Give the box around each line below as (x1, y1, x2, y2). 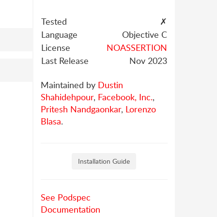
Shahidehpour (40, 91, 93, 103)
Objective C (122, 29, 167, 40)
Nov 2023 (129, 55, 167, 66)
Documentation (40, 203, 100, 215)
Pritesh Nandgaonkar (40, 103, 121, 115)
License (41, 42, 70, 53)
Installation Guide (78, 156, 130, 166)
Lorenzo (125, 103, 156, 115)
